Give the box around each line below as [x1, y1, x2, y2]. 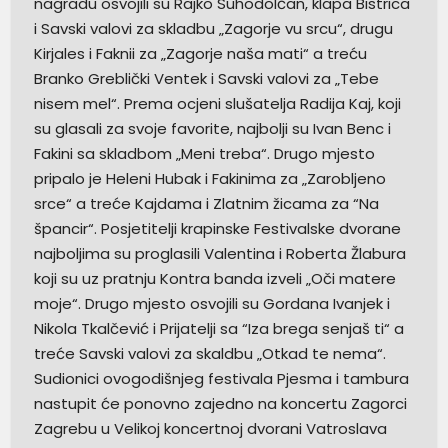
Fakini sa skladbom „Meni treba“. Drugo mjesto [33, 143, 375, 165]
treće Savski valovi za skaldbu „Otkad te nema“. [33, 343, 386, 365]
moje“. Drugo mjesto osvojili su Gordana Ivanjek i [33, 293, 390, 315]
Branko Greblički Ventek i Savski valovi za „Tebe [33, 68, 379, 90]
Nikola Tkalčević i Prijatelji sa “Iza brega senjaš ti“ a [33, 318, 404, 340]
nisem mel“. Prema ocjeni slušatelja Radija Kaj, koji [33, 93, 401, 115]
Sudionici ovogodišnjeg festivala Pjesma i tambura [33, 368, 409, 390]
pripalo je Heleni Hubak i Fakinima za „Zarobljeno [33, 168, 386, 190]
